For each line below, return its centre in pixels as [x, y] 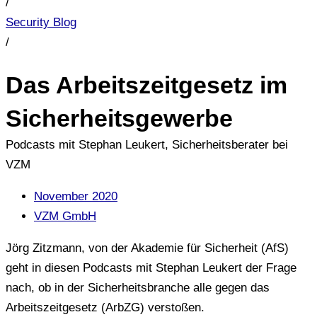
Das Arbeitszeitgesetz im [146, 85]
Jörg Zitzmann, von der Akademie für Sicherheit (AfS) [147, 248]
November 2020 [76, 197]
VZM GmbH [65, 217]
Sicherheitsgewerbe [119, 119]
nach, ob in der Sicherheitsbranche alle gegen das [138, 288]
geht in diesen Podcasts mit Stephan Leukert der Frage [151, 268]
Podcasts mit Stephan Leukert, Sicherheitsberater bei [147, 145]
